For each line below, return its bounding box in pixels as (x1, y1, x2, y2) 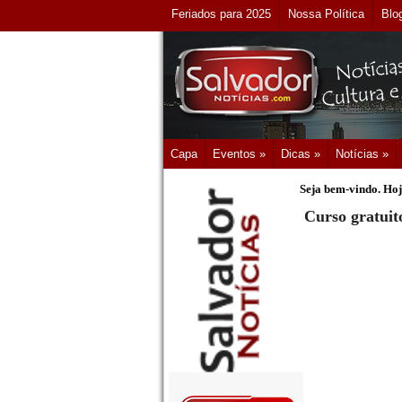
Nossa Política (288, 7, 364, 21)
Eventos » (213, 147, 266, 161)
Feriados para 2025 (171, 7, 271, 21)
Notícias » (336, 147, 389, 161)
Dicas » (281, 147, 320, 161)
